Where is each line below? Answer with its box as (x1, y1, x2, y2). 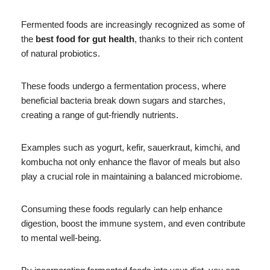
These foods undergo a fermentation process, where (21, 80, 226, 91)
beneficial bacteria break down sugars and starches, (21, 95, 225, 105)
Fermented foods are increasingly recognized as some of (21, 19, 245, 30)
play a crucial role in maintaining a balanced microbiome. (21, 171, 242, 181)
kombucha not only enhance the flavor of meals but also (21, 156, 240, 167)
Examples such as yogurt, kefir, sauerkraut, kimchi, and (21, 142, 240, 152)
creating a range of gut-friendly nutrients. (21, 109, 178, 120)
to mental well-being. (21, 232, 101, 243)
